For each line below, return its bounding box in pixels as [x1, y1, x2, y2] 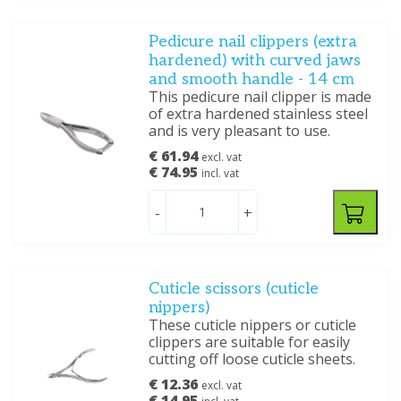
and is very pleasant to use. [149, 121, 331, 141]
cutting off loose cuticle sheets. [149, 349, 356, 369]
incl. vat [201, 166, 240, 181]
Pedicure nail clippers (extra [149, 32, 358, 51]
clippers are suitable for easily [149, 332, 351, 352]
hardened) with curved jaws [149, 51, 362, 70]
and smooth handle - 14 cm [149, 70, 355, 89]
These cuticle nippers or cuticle [149, 315, 357, 335]
